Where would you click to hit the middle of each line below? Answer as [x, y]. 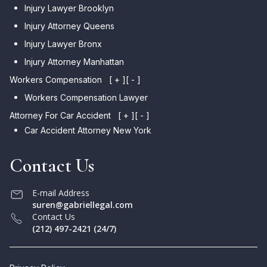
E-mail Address [61, 193]
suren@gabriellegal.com [83, 204]
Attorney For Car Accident [60, 115]
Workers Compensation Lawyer [86, 97]
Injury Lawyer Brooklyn [69, 8]
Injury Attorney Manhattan [74, 61]
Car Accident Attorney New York [88, 130]
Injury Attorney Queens [69, 26]
